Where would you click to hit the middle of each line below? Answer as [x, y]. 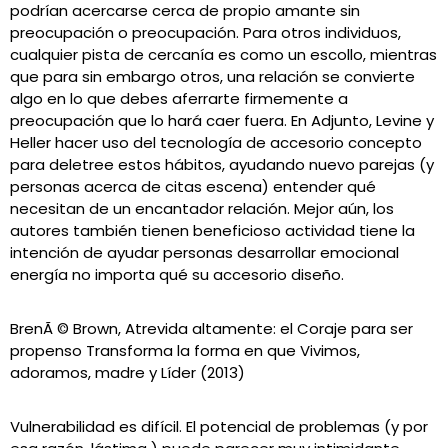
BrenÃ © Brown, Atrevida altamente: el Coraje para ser [211, 328]
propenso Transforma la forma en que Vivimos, [185, 350]
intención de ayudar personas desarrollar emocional [204, 252]
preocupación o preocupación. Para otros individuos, [205, 32]
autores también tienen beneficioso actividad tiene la [212, 230]
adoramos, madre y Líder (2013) [127, 372]
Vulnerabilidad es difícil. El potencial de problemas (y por [219, 426]
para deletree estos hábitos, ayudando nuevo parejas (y [222, 164]
